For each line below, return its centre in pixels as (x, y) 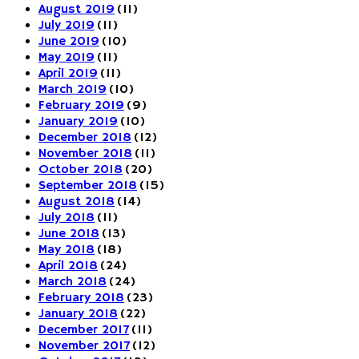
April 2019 (68, 73)
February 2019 (81, 105)
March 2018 (73, 282)
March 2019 (73, 89)
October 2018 (81, 169)
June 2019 (69, 41)
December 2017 (84, 330)
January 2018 (78, 314)
